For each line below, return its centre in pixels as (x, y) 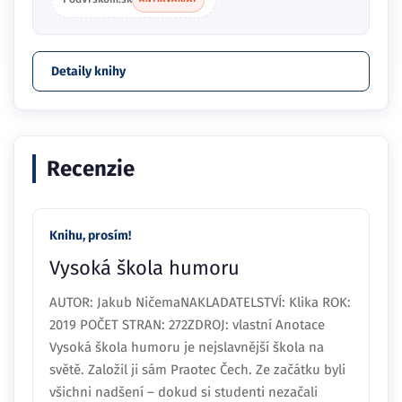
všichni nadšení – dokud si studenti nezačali (184, 392)
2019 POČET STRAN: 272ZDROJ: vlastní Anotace (187, 324)
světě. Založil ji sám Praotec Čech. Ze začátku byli (197, 369)
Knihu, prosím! (90, 235)
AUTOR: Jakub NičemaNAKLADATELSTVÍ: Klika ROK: (200, 302)
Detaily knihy (88, 71)
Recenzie (91, 168)
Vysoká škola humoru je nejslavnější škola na (187, 347)
